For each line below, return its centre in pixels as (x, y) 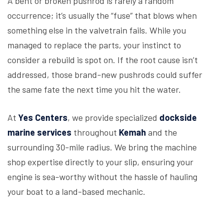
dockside (178, 117)
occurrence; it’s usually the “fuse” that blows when (102, 15)
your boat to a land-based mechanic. (76, 191)
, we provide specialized (113, 117)
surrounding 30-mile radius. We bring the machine (102, 147)
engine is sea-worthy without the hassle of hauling (102, 177)
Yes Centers (43, 117)
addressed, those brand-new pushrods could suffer (105, 74)
